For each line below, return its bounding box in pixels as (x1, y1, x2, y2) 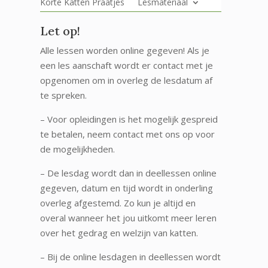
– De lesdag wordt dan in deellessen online (40, 166, 217, 179)
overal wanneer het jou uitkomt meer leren (40, 211, 217, 224)
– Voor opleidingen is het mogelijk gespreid (40, 112, 218, 125)
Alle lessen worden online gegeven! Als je (40, 44, 210, 56)
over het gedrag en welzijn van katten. (40, 226, 199, 239)
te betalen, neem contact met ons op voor (40, 127, 215, 140)
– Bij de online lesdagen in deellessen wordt (40, 250, 221, 263)
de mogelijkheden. (40, 142, 115, 155)
